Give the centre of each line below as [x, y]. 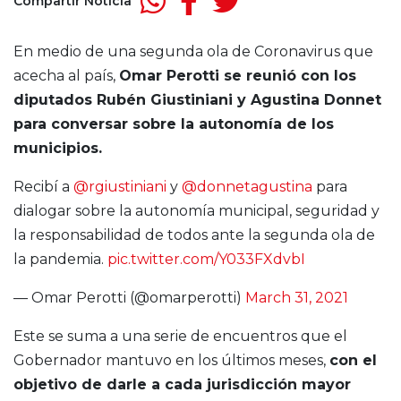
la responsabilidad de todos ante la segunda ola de [194, 235]
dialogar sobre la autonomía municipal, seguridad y [196, 211]
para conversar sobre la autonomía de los [174, 124]
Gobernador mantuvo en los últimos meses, [171, 361]
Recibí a [43, 187]
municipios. [58, 149]
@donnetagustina [247, 187]
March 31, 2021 [297, 298]
